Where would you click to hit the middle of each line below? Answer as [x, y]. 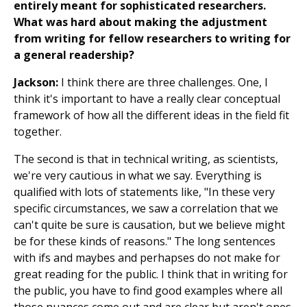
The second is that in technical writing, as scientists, [146, 159]
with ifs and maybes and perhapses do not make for [147, 258]
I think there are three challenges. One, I [163, 83]
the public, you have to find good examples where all [148, 291]
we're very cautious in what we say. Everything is [138, 176]
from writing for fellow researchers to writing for [152, 39]
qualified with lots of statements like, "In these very [144, 192]
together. [38, 132]
